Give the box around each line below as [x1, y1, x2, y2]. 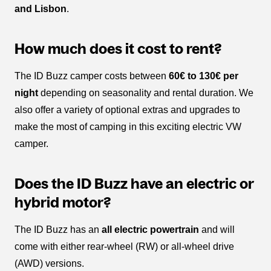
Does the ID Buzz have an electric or [15, 175, 253, 192]
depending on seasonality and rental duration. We [38, 87, 253, 98]
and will [199, 224, 235, 235]
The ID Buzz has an [15, 224, 102, 235]
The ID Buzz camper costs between [15, 70, 169, 81]
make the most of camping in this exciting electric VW [15, 121, 241, 132]
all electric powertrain [102, 224, 199, 235]
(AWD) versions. [15, 258, 87, 269]
